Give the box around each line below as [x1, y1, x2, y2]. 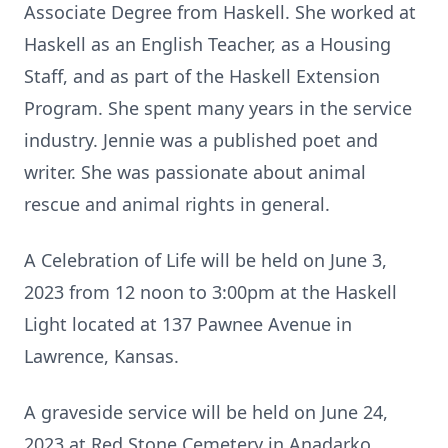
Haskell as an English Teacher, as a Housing [24, 32, 391, 56]
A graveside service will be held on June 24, [24, 400, 388, 424]
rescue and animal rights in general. [24, 192, 330, 216]
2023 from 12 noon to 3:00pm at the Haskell [24, 280, 397, 304]
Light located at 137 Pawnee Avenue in [24, 312, 352, 336]
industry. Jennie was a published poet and [24, 128, 378, 152]
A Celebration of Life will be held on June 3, [24, 248, 387, 272]
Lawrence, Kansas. [24, 344, 179, 368]
